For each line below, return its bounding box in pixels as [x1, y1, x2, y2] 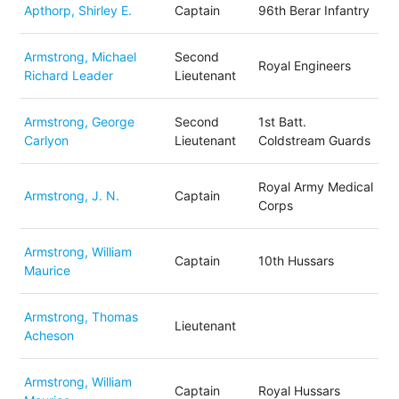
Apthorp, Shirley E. [24, 3, 133, 18]
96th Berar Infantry [258, 3, 370, 18]
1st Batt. [258, 114, 307, 129]
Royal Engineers [258, 58, 352, 73]
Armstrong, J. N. [24, 188, 120, 203]
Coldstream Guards [258, 133, 371, 148]
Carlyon [24, 133, 69, 148]
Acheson [24, 328, 75, 343]
